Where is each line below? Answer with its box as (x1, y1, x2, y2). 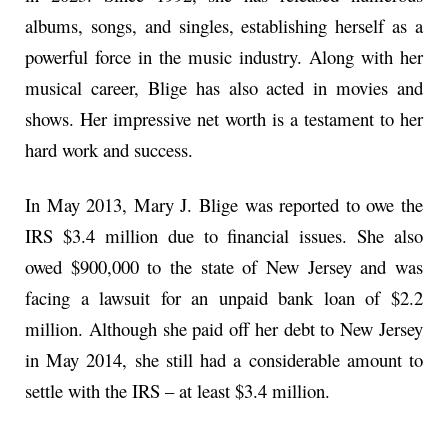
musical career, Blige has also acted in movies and (25, 74, 423, 100)
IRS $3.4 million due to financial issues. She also (25, 223, 423, 249)
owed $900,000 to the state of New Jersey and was (25, 254, 423, 280)
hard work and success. (25, 136, 193, 162)
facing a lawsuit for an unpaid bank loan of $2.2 (25, 285, 423, 311)
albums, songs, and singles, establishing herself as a (25, 12, 423, 38)
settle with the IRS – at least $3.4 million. (25, 378, 330, 404)
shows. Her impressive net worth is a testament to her (25, 105, 423, 131)
